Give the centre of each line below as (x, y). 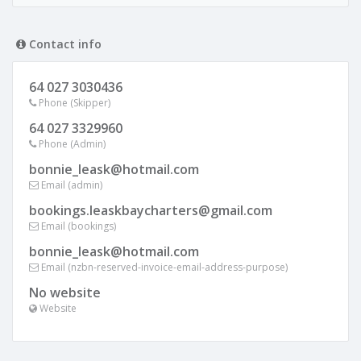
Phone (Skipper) (73, 103)
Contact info (64, 44)
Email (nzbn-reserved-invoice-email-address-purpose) (163, 267)
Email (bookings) (77, 226)
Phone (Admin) (71, 144)
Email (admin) (71, 185)
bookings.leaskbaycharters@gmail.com (151, 210)
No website (65, 293)
